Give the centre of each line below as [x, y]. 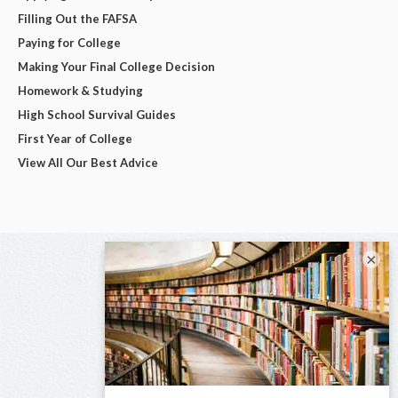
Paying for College [69, 42]
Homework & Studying [80, 90]
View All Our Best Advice [88, 162]
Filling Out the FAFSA [77, 18]
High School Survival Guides [97, 114]
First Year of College [75, 138]
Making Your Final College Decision [116, 66]
